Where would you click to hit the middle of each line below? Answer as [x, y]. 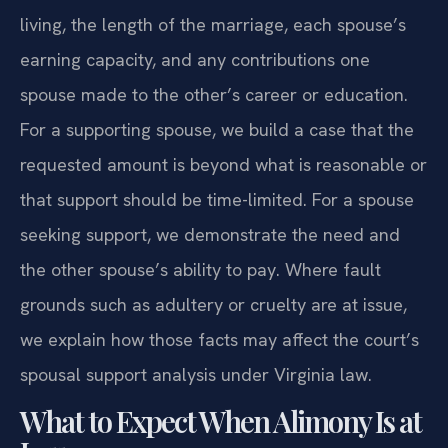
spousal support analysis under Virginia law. [196, 374]
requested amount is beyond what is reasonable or [223, 164]
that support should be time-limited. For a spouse [217, 199]
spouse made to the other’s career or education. [214, 94]
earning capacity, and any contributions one [195, 59]
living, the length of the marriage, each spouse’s [213, 24]
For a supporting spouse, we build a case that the [217, 129]
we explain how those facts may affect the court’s [219, 339]
